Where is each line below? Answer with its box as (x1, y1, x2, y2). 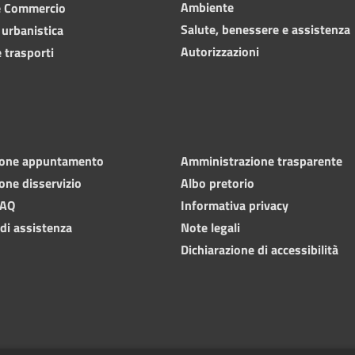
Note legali (181, 217, 240, 237)
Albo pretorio (181, 173, 254, 193)
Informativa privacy (181, 195, 288, 215)
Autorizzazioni (181, 41, 259, 61)
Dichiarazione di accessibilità (181, 239, 338, 259)
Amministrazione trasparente (181, 151, 342, 170)
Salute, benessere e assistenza (181, 19, 350, 39)
